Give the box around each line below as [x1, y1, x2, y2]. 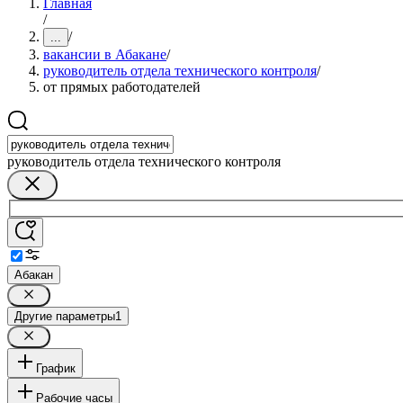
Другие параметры [14, 309, 115, 323]
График [36, 361, 76, 375]
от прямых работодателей [43, 79, 201, 94]
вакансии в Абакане [43, 47, 166, 62]
